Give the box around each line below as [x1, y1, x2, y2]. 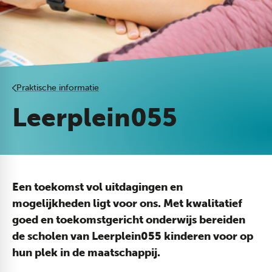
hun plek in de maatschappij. [12, 246, 160, 259]
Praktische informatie [16, 83, 99, 93]
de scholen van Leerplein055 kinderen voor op [12, 229, 253, 243]
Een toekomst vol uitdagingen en [12, 180, 183, 194]
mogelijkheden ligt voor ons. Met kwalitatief [12, 197, 242, 210]
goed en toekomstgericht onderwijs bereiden [12, 213, 245, 226]
